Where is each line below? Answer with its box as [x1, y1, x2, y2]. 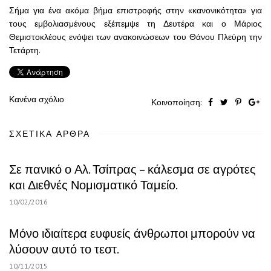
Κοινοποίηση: [151, 96, 204, 108]
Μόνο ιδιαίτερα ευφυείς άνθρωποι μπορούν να [9, 225, 255, 241]
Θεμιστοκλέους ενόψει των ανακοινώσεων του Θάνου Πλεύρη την [9, 31, 262, 42]
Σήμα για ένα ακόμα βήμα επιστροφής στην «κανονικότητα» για [9, 4, 262, 16]
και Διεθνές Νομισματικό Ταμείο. [9, 177, 178, 193]
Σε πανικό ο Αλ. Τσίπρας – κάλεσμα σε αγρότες [9, 161, 256, 177]
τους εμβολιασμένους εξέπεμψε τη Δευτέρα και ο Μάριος [9, 18, 262, 29]
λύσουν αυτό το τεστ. [9, 241, 119, 257]
